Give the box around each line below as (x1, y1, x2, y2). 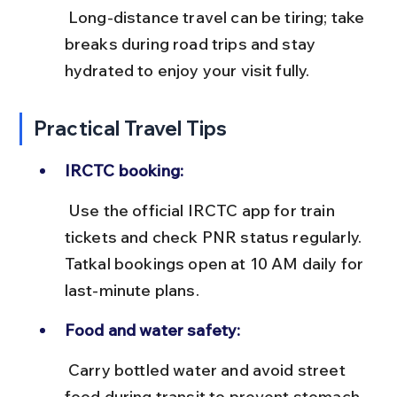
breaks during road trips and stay (64, 33, 320, 54)
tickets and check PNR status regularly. (64, 226, 366, 247)
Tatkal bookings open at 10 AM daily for (64, 253, 368, 274)
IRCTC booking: (64, 160, 184, 181)
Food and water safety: (64, 319, 241, 340)
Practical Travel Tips (34, 115, 228, 141)
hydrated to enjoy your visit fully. (64, 59, 310, 81)
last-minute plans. (64, 279, 199, 300)
